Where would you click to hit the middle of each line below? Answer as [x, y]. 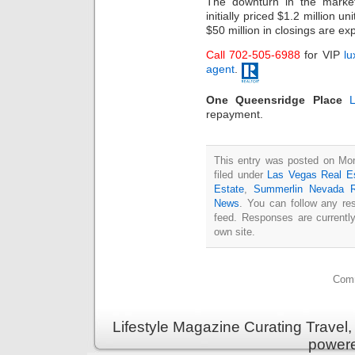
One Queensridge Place [274, 100]
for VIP [322, 54]
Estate [229, 189]
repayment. [235, 115]
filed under [241, 175]
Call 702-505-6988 [254, 54]
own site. [235, 232]
